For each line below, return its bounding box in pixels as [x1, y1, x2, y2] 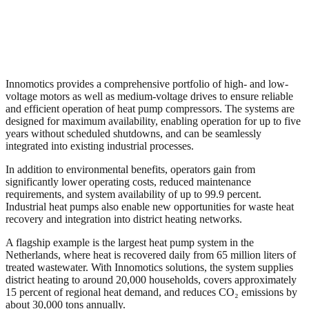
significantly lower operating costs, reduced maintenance [6, 175, 251, 188]
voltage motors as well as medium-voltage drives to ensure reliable [6, 90, 293, 102]
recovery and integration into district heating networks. [6, 212, 242, 225]
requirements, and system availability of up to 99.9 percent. [6, 188, 261, 200]
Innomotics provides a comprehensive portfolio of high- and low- [6, 77, 288, 90]
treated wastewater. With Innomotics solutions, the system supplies [6, 261, 293, 273]
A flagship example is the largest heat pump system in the [6, 236, 254, 248]
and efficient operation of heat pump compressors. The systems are [6, 102, 295, 114]
